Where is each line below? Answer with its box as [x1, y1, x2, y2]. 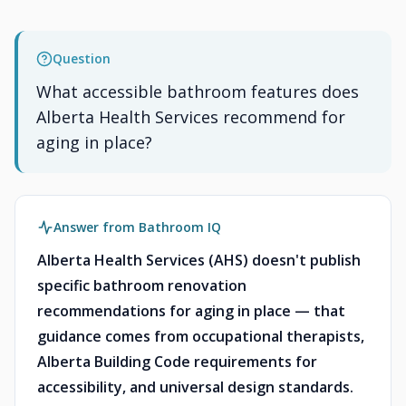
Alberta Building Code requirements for [37, 352, 317, 372]
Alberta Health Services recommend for [36, 106, 345, 128]
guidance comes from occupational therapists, [37, 326, 364, 346]
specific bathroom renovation [37, 275, 246, 295]
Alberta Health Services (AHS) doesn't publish [37, 250, 361, 270]
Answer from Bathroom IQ [53, 218, 221, 236]
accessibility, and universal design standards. [37, 377, 353, 397]
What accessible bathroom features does [36, 81, 359, 102]
